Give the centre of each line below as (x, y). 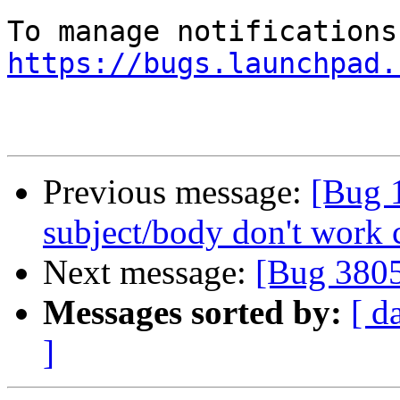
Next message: (149, 272)
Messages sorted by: (192, 312)
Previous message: (177, 192)
